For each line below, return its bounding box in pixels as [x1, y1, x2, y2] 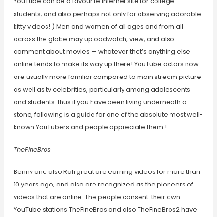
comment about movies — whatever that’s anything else [13, 47, 190, 57]
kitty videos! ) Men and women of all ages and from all [13, 22, 183, 31]
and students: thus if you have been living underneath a [13, 97, 186, 107]
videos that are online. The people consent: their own [13, 192, 180, 202]
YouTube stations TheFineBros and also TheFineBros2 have [13, 205, 197, 215]
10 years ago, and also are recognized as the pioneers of [13, 180, 193, 189]
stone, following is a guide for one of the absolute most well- [13, 110, 203, 120]
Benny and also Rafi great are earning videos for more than [13, 167, 200, 177]
